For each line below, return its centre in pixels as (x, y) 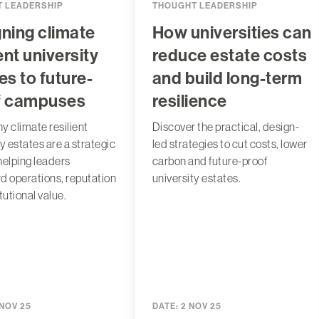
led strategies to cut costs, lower (230, 144)
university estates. (197, 178)
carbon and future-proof (210, 161)
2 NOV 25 (200, 307)
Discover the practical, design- (226, 127)
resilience (189, 101)
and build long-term (227, 79)
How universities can (232, 33)
